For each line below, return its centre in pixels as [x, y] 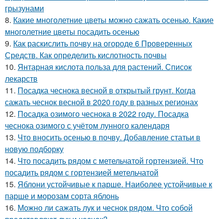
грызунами [24, 8]
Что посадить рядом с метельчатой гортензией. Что [110, 161]
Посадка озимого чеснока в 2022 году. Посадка [103, 114]
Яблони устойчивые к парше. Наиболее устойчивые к [115, 184]
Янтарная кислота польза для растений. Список [105, 67]
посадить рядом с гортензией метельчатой [82, 173]
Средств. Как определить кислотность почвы [86, 55]
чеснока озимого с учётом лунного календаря [87, 126]
